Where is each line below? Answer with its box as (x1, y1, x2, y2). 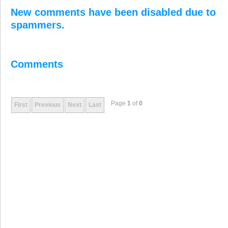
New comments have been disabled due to (11, 7, 216, 18)
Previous (35, 101, 61, 108)
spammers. (11, 19, 65, 31)
